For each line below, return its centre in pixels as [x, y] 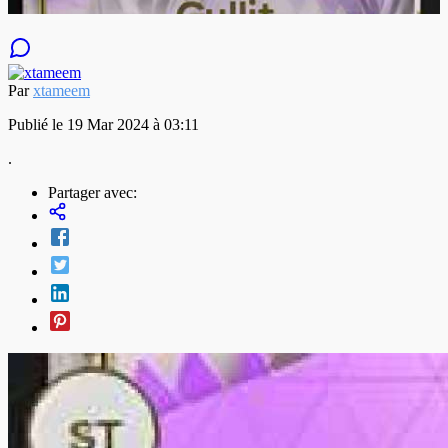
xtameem [61, 90]
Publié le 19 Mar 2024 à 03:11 [103, 124]
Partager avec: [92, 192]
